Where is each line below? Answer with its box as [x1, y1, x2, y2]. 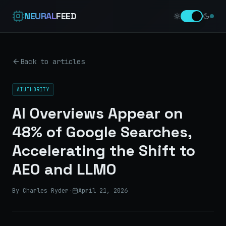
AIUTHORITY [17, 86, 49, 93]
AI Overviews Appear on [12, 103, 183, 123]
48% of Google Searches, [12, 122, 192, 142]
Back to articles [20, 57, 85, 66]
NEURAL [24, 10, 56, 22]
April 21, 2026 [78, 187, 128, 195]
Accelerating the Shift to [12, 141, 195, 160]
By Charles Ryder [12, 187, 69, 195]
